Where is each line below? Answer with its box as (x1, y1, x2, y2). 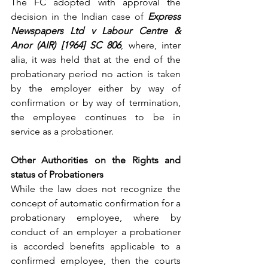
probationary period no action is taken (11, 68, 181, 80)
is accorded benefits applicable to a (11, 240, 181, 252)
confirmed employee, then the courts (11, 254, 181, 266)
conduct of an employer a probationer (11, 226, 181, 237)
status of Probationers (11, 168, 103, 180)
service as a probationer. (11, 125, 114, 137)
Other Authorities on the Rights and (11, 154, 181, 166)
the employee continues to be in (11, 111, 181, 123)
